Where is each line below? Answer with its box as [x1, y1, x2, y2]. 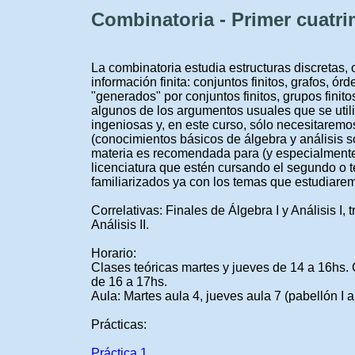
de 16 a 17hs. [91, 274, 167, 288]
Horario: [91, 246, 136, 260]
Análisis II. [91, 217, 149, 231]
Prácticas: [91, 317, 147, 331]
